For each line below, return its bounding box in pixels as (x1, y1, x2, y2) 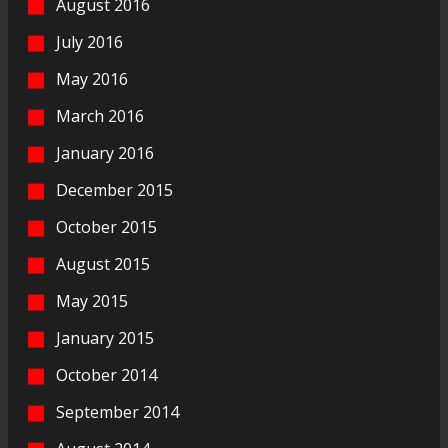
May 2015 (56, 289, 128, 312)
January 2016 (56, 141, 154, 164)
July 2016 (56, 30, 123, 53)
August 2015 (56, 252, 150, 275)
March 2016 (56, 104, 144, 127)
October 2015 (56, 215, 157, 238)
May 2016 (56, 67, 128, 90)
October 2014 (56, 363, 157, 386)
